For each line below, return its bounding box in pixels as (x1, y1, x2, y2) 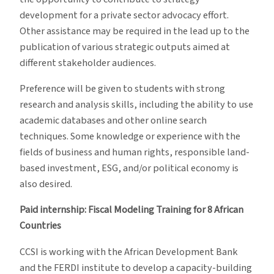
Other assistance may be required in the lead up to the (20, 23, 250, 39)
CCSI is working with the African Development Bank (20, 244, 238, 259)
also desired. (20, 177, 72, 192)
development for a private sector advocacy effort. (20, 7, 229, 23)
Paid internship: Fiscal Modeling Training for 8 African (20, 202, 243, 218)
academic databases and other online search (20, 113, 207, 128)
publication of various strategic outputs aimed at (20, 39, 230, 54)
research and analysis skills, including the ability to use (20, 97, 253, 113)
